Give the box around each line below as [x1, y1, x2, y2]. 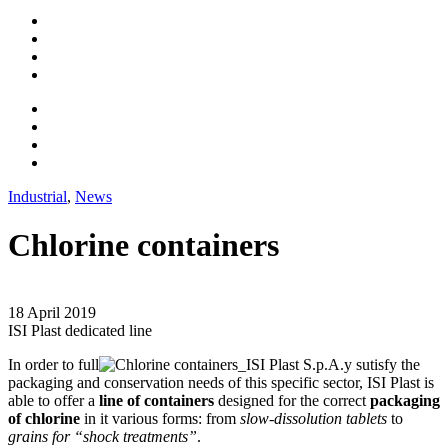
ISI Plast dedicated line [8, 321, 152, 339]
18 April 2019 [8, 303, 96, 321]
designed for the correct [218, 391, 370, 409]
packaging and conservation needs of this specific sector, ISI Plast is [8, 373, 434, 391]
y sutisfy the [344, 355, 420, 373]
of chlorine [8, 409, 80, 427]
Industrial [8, 187, 67, 205]
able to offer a [8, 391, 95, 409]
